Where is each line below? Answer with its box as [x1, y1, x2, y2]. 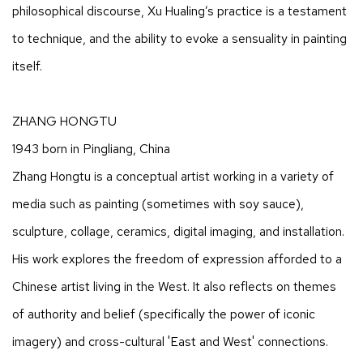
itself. [12, 57, 42, 75]
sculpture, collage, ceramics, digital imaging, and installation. [12, 222, 344, 240]
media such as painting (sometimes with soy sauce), [12, 194, 304, 212]
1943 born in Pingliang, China [12, 139, 170, 157]
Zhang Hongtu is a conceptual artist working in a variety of [12, 167, 334, 185]
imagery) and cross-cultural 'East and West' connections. [12, 332, 328, 350]
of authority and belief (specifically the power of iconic [12, 305, 315, 322]
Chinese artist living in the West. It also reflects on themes [12, 277, 336, 295]
